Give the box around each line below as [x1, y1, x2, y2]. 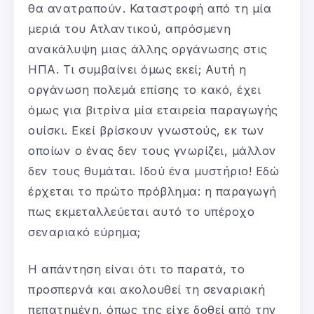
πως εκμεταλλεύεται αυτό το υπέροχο [28, 204, 254, 219]
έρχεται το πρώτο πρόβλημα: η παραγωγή [28, 184, 277, 198]
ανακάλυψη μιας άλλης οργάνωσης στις [28, 41, 268, 56]
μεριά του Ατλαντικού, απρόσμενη [28, 21, 231, 36]
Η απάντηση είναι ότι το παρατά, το [28, 261, 245, 276]
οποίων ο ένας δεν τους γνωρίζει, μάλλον [28, 143, 277, 158]
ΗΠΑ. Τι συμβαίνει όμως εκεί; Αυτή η [28, 62, 247, 76]
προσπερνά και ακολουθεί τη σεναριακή [28, 282, 265, 296]
